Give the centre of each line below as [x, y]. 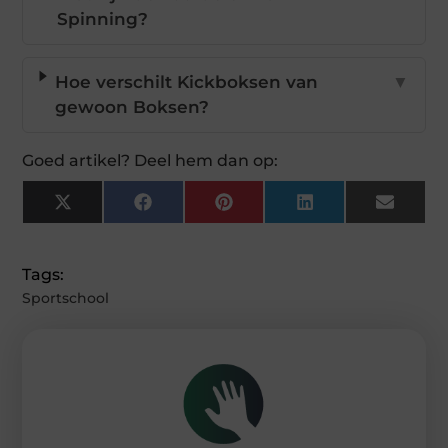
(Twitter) [107, 226]
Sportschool [66, 298]
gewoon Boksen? [131, 107]
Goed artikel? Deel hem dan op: [150, 161]
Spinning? [103, 19]
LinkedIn [351, 209]
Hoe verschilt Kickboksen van [186, 82]
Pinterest [272, 209]
